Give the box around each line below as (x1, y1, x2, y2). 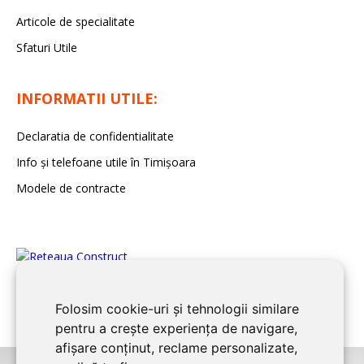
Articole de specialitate (16, 14, 135, 30)
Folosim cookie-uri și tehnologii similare (55, 301, 299, 317)
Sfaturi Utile (16, 40, 77, 56)
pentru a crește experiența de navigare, (55, 320, 297, 336)
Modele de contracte (16, 180, 126, 197)
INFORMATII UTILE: (16, 89, 158, 109)
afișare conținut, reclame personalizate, (55, 340, 297, 356)
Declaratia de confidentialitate (16, 128, 174, 145)
